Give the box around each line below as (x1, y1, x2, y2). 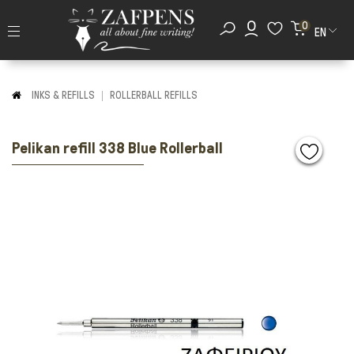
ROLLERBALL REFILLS (110, 89, 198, 102)
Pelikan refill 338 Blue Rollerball (12, 139, 223, 157)
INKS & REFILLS (32, 89, 95, 102)
